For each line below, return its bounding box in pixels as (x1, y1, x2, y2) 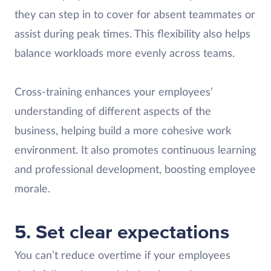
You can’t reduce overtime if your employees (15, 250, 230, 261)
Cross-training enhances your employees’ (15, 87, 213, 98)
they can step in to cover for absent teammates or (15, 9, 255, 21)
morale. (15, 183, 50, 195)
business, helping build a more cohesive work (15, 125, 231, 137)
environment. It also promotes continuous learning (15, 145, 256, 156)
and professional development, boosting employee (15, 164, 256, 175)
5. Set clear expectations (15, 220, 229, 244)
